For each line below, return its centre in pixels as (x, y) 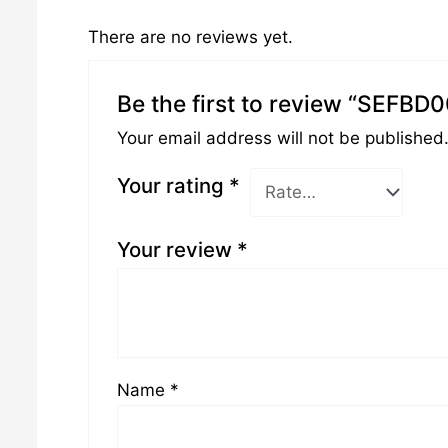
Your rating (172, 185)
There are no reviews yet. (190, 36)
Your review (176, 249)
